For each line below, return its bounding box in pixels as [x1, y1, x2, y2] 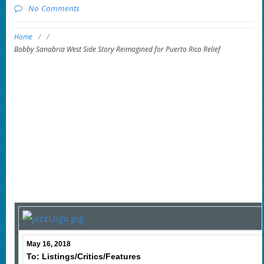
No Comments [28, 2, 80, 14]
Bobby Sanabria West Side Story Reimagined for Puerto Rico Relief [14, 44, 220, 55]
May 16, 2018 [26, 240, 71, 249]
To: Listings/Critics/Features [26, 252, 141, 262]
